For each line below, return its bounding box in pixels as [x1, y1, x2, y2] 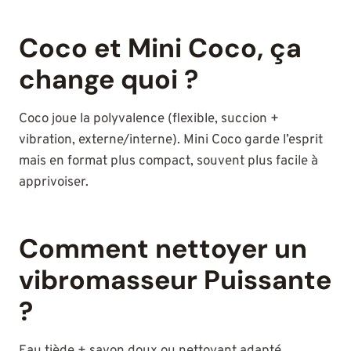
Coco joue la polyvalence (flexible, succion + [19, 110, 279, 128]
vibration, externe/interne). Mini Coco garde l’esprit [19, 132, 323, 150]
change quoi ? [19, 62, 198, 98]
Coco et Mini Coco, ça [19, 31, 302, 67]
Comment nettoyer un [19, 231, 307, 267]
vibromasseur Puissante [19, 262, 331, 299]
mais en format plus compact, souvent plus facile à [19, 153, 318, 171]
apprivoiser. [19, 174, 89, 192]
